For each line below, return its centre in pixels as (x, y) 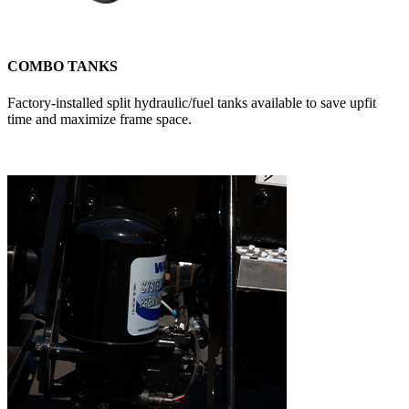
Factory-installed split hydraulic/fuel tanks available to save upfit (192, 102)
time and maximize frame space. (100, 119)
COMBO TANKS (63, 67)
